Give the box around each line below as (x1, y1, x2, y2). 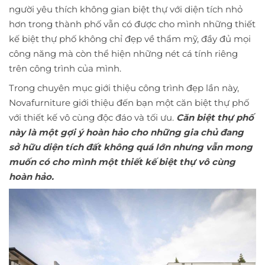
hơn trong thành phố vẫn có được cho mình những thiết (9, 18, 256, 30)
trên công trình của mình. (9, 63, 121, 75)
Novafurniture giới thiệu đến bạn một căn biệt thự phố (9, 97, 249, 109)
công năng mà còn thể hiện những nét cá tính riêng (9, 48, 238, 60)
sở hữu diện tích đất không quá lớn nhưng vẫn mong (9, 141, 253, 153)
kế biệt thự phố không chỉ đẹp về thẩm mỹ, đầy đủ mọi (9, 33, 251, 45)
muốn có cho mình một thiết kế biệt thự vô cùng (9, 156, 235, 168)
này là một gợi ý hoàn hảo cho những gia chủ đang (9, 127, 244, 138)
